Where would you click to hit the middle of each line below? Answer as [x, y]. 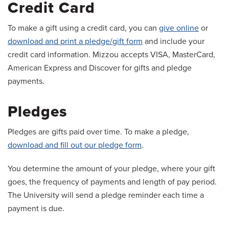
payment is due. [36, 209]
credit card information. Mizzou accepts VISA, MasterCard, [111, 55]
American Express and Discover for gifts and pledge [100, 68]
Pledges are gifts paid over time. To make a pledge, [98, 132]
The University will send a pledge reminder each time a [106, 196]
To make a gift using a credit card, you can [83, 28]
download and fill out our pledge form [75, 145]
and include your [174, 42]
